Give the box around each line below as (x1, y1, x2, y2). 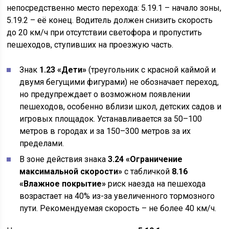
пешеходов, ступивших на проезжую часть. (7, 40, 174, 50)
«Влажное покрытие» (19, 179, 106, 189)
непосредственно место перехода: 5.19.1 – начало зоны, (7, 3, 222, 13)
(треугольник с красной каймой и (86, 65, 216, 75)
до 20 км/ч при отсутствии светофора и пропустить (7, 28, 202, 37)
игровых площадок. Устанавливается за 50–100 (19, 114, 202, 124)
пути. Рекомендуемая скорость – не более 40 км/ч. (19, 203, 217, 213)
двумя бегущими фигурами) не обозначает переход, (19, 77, 219, 87)
